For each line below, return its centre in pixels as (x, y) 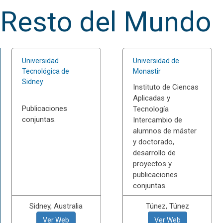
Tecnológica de (45, 71)
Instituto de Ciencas (166, 87)
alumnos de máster (165, 131)
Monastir (147, 71)
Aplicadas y (152, 98)
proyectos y (153, 164)
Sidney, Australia (56, 206)
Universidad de (156, 61)
